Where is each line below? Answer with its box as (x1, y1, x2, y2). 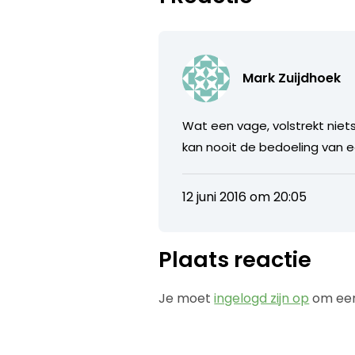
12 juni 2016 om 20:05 (182, 187, 307, 206)
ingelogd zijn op (214, 288, 310, 307)
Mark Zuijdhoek (242, 68, 342, 87)
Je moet (158, 288, 215, 307)
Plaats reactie (158, 244, 312, 274)
